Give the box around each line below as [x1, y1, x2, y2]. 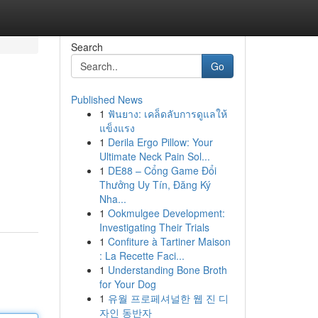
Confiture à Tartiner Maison [107, 234, 231, 248]
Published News [70, 92, 143, 106]
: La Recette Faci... [99, 248, 185, 263]
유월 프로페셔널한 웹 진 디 [107, 291, 229, 305]
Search [70, 40, 103, 54]
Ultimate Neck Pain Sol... [99, 149, 210, 163]
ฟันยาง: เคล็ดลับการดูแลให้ [107, 106, 227, 121]
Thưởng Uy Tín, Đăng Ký [99, 177, 211, 192]
